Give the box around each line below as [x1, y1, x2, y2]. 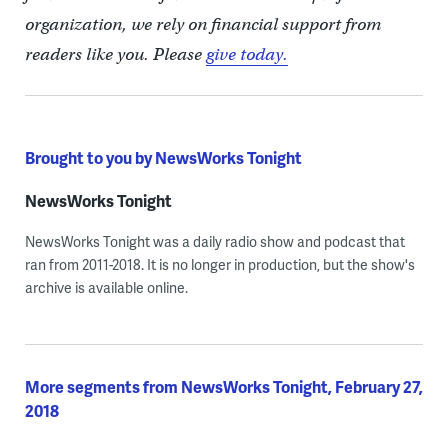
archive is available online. [24, 278, 188, 298]
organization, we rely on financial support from [24, 14, 381, 36]
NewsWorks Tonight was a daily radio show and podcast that [24, 232, 405, 252]
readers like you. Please [24, 44, 206, 66]
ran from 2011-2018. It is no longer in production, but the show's [24, 255, 415, 275]
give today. [205, 44, 288, 66]
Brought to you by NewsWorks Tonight [24, 146, 302, 170]
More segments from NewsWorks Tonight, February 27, [24, 375, 423, 399]
